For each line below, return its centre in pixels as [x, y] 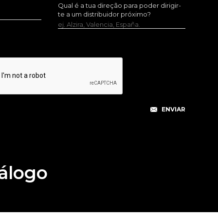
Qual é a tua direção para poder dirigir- [119, 5]
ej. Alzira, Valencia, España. [99, 24]
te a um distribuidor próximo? [104, 14]
